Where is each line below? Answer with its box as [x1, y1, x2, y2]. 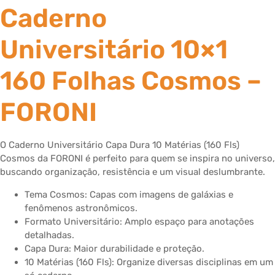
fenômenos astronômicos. [25, 202, 137, 214]
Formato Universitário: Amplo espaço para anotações [25, 215, 254, 227]
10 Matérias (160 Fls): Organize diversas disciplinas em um [25, 256, 273, 268]
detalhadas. [25, 229, 74, 241]
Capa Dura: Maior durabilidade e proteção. [25, 242, 204, 254]
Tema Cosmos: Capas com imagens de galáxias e [25, 188, 233, 200]
